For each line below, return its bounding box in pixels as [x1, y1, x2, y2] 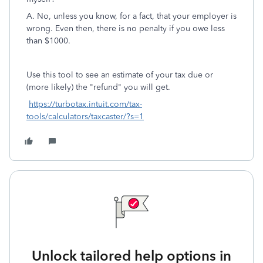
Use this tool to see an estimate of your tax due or [26, 70, 213, 80]
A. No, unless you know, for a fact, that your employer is [26, 11, 237, 21]
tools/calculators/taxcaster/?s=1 [26, 112, 144, 122]
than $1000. [26, 36, 73, 46]
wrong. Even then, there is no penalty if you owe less [26, 23, 225, 33]
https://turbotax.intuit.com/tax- [29, 99, 142, 109]
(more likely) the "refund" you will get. [26, 82, 173, 92]
